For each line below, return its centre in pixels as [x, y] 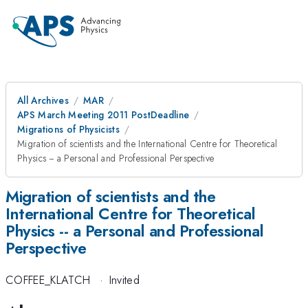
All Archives [43, 100]
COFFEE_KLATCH [48, 280]
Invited [124, 280]
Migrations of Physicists [68, 129]
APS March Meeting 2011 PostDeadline [103, 115]
